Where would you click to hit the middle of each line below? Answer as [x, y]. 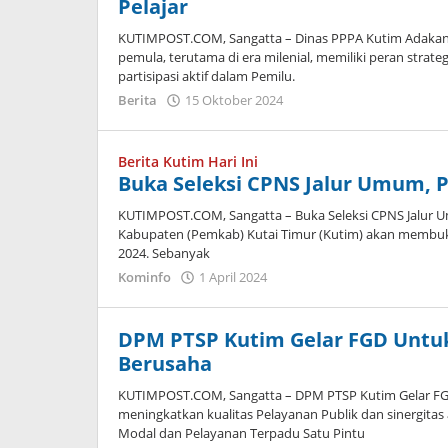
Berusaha [165, 363]
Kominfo [144, 277]
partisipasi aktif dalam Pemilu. [206, 76]
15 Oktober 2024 [234, 100]
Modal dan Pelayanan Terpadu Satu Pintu [241, 433]
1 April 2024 [233, 277]
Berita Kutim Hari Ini [188, 161]
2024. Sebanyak [164, 253]
